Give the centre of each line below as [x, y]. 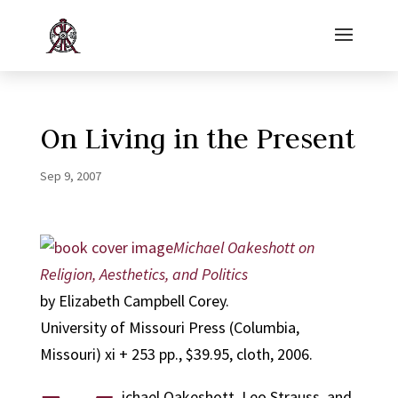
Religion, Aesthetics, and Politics [143, 274]
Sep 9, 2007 [70, 176]
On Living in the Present [197, 138]
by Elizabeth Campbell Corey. [134, 301]
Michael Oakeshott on [243, 247]
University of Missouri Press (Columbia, [169, 327]
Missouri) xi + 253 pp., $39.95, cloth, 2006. [176, 354]
